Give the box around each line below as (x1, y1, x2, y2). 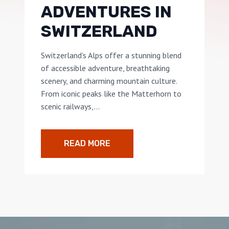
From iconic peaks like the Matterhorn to (41, 88, 181, 99)
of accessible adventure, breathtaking (41, 63, 170, 74)
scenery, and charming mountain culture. (41, 76, 177, 86)
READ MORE (64, 139, 110, 149)
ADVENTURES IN (41, 2, 172, 22)
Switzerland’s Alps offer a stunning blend (41, 50, 181, 61)
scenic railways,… (41, 101, 100, 112)
